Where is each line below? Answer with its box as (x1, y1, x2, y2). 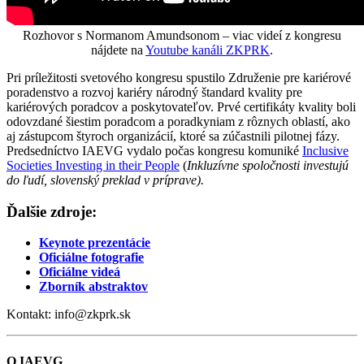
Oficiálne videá (39, 265, 120, 279)
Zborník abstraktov (39, 279, 148, 294)
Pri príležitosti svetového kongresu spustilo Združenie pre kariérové (6, 70, 351, 84)
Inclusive (302, 143, 349, 158)
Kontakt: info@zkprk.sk (6, 307, 131, 322)
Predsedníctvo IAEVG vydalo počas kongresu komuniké (6, 143, 302, 158)
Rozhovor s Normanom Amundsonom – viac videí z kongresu (23, 28, 341, 42)
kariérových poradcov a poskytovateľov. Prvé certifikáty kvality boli (6, 99, 356, 114)
